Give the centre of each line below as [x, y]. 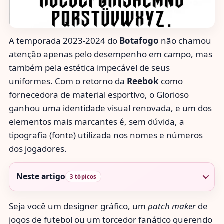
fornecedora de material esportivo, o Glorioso [99, 94]
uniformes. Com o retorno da [68, 81]
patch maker [172, 206]
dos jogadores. [38, 148]
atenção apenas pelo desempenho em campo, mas [111, 54]
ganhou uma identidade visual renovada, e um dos [110, 108]
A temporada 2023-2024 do [64, 40]
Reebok [143, 81]
